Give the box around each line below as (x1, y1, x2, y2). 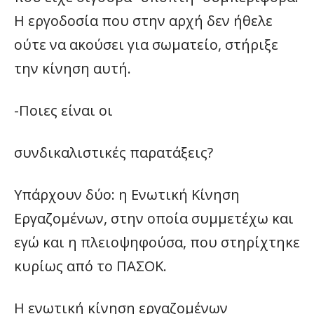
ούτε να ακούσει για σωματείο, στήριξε (14, 35, 278, 54)
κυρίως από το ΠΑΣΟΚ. (14, 257, 167, 275)
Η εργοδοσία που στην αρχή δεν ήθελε (14, 11, 273, 30)
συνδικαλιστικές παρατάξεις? (14, 143, 213, 162)
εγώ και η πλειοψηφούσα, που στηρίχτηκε (14, 233, 300, 252)
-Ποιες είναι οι (14, 101, 113, 120)
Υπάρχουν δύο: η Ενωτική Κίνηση (14, 185, 240, 204)
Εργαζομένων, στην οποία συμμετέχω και (14, 209, 294, 228)
